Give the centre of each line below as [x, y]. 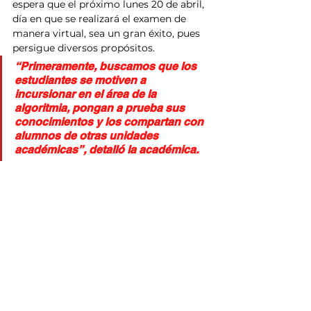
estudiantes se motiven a [82, 80]
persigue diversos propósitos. [84, 48]
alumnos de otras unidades [88, 135]
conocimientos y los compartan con [110, 121]
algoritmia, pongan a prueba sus [101, 108]
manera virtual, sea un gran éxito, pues [108, 33]
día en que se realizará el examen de [101, 18]
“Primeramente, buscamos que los [107, 66]
